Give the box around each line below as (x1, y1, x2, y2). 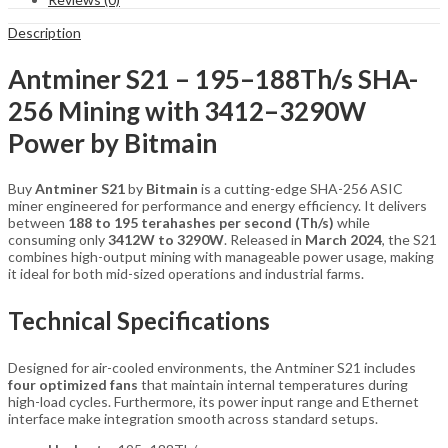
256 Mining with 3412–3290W (8, 94, 366, 127)
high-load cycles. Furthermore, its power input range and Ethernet (8, 393, 419, 411)
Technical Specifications (8, 306, 270, 336)
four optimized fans (8, 376, 138, 394)
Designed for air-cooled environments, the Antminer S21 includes (8, 359, 416, 377)
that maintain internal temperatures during (138, 376, 408, 394)
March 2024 (305, 231, 382, 249)
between (8, 214, 68, 232)
